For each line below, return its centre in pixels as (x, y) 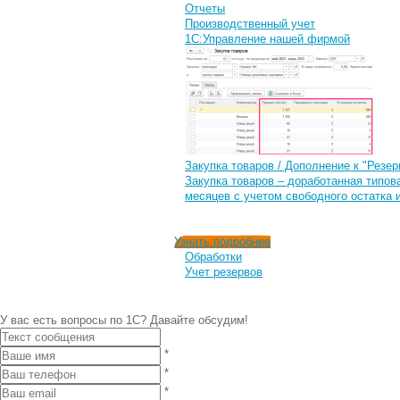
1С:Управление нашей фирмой (267, 39)
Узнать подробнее (222, 242)
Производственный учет (250, 24)
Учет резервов (224, 272)
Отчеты (205, 8)
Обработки (213, 257)
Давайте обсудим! (199, 320)
